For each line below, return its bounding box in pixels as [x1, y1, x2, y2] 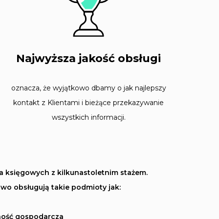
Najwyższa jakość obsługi [16, 52, 161, 66]
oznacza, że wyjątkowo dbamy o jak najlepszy [11, 84, 166, 93]
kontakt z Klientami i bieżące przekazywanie [13, 98, 164, 108]
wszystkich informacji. [51, 113, 126, 122]
